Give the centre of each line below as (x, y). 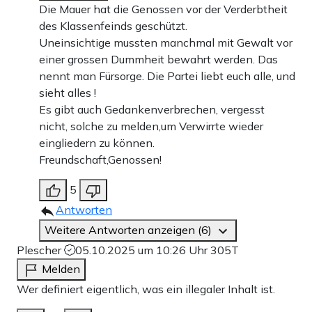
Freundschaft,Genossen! (100, 159)
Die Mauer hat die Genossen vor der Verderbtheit (163, 9)
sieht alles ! (68, 92)
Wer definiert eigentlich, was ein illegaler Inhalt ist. (146, 289)
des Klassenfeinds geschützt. (113, 25)
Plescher (40, 250)
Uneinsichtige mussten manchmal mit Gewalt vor (166, 42)
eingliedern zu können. (97, 142)
